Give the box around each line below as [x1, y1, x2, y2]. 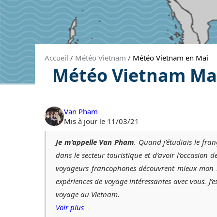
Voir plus [56, 202, 84, 212]
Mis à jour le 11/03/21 [64, 116, 139, 126]
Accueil [45, 52, 68, 62]
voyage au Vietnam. [56, 189, 120, 199]
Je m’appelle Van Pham [56, 137, 134, 147]
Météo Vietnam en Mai [133, 52, 208, 62]
